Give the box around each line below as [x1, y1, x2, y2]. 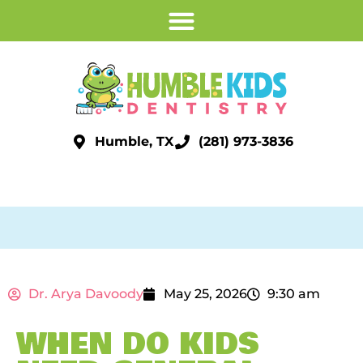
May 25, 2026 [164, 285, 247, 301]
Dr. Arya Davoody [28, 285, 143, 301]
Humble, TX [95, 133, 173, 149]
